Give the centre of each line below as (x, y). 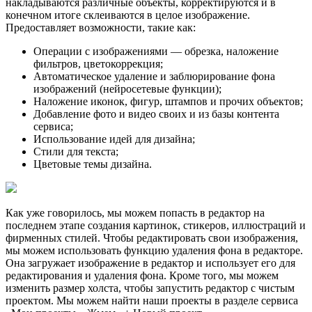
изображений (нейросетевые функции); (127, 88)
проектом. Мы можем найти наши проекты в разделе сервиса (152, 300)
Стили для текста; (76, 151)
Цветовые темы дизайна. (93, 164)
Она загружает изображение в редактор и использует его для (150, 263)
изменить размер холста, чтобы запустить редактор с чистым (150, 288)
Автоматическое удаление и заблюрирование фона (154, 76)
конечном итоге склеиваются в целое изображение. (128, 15)
